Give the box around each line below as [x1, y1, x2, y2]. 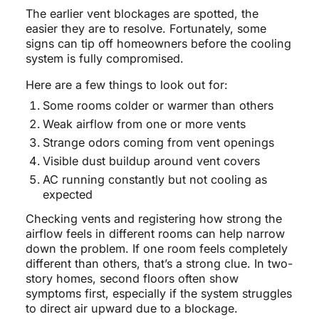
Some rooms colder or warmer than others [42, 98, 273, 113]
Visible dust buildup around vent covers [42, 154, 260, 169]
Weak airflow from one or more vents [42, 117, 246, 132]
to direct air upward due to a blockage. [25, 301, 238, 316]
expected [42, 187, 93, 202]
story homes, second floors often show [25, 271, 239, 286]
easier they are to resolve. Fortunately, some [25, 21, 266, 36]
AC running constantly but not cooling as [42, 172, 267, 187]
